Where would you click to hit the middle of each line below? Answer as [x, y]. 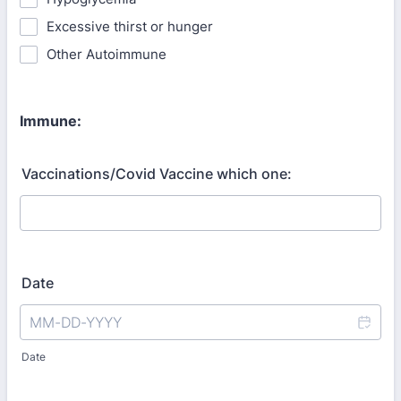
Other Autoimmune [107, 54]
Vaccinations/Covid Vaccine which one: [157, 174]
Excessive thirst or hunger [130, 26]
